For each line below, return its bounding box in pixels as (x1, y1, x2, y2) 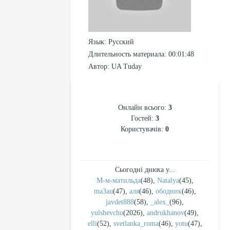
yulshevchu (91, 209, 123, 217)
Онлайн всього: (118, 104, 168, 111)
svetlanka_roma (113, 220, 159, 227)
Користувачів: (121, 125, 165, 133)
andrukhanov (147, 209, 184, 217)
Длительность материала (88, 50, 164, 58)
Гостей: (130, 114, 156, 122)
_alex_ (150, 198, 169, 206)
